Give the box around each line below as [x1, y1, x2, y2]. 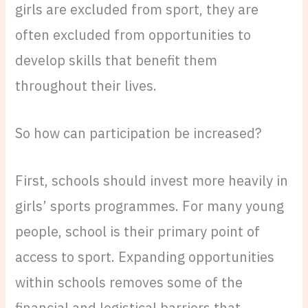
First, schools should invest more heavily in [15, 170, 289, 190]
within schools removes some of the [15, 272, 243, 291]
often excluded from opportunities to [15, 25, 252, 44]
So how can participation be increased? [15, 123, 262, 142]
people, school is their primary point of [15, 221, 261, 241]
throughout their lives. [15, 76, 157, 95]
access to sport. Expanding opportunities [15, 247, 275, 266]
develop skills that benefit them [15, 50, 218, 69]
